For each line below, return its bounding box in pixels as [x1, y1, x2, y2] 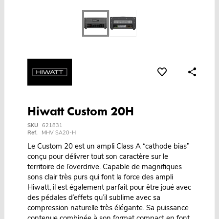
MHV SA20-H [41, 129, 76, 136]
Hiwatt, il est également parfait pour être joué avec [27, 182, 191, 192]
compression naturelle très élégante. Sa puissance [27, 202, 189, 213]
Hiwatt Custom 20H [27, 103, 134, 119]
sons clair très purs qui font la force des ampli [27, 172, 173, 182]
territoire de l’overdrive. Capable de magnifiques [27, 161, 182, 172]
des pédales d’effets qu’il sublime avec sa [27, 192, 160, 202]
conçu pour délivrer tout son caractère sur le [27, 151, 168, 161]
